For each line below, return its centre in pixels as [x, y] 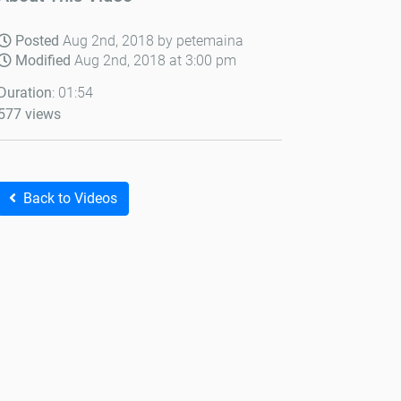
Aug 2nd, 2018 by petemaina [151, 41]
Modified [45, 60]
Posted [37, 41]
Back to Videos [70, 198]
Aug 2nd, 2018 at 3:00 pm [155, 60]
